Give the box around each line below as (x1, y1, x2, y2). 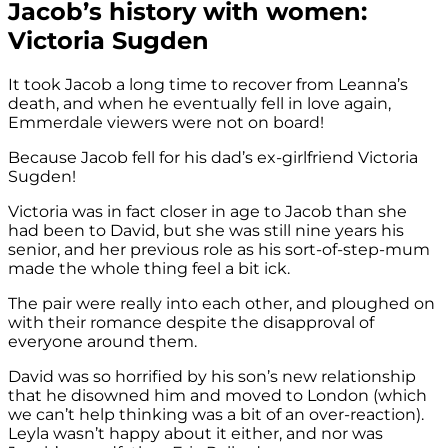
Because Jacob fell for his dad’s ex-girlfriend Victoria (8, 148, 418, 168)
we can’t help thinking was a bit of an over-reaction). (8, 405, 424, 425)
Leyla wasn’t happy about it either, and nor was (8, 424, 383, 444)
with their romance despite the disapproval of (8, 313, 374, 333)
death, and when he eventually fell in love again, (8, 94, 391, 114)
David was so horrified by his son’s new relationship (8, 367, 416, 387)
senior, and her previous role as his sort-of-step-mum (8, 240, 430, 260)
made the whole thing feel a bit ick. (8, 259, 290, 279)
